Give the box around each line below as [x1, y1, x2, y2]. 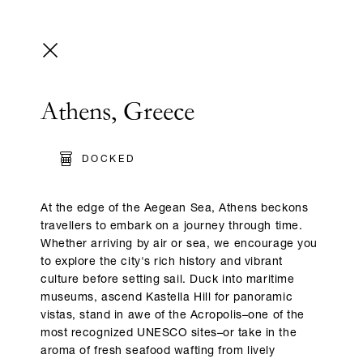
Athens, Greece [41, 102, 194, 128]
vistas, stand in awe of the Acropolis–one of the [41, 310, 305, 322]
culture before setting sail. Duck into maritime [41, 275, 295, 287]
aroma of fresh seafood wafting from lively [41, 346, 275, 358]
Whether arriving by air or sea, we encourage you [41, 239, 318, 251]
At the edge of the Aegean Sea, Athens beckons [41, 203, 309, 216]
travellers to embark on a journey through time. [41, 221, 303, 233]
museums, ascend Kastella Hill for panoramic [41, 293, 293, 305]
